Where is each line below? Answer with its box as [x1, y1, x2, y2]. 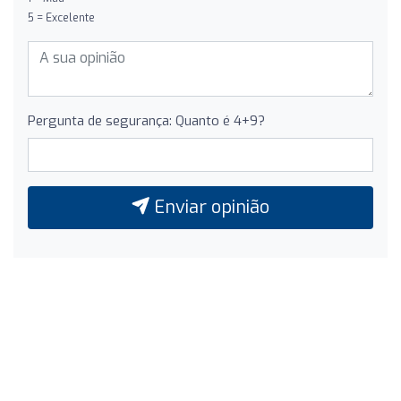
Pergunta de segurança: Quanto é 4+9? [28, 111, 265, 130]
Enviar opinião [149, 194, 269, 219]
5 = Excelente [28, 10, 95, 25]
